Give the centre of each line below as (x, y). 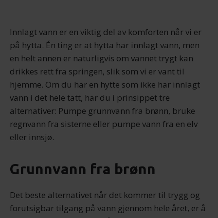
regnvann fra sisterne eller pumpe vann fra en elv (104, 124)
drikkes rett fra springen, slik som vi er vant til (97, 71)
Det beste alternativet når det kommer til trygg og (105, 195)
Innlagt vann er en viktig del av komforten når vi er (106, 32)
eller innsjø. (32, 137)
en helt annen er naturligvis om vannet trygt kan (101, 58)
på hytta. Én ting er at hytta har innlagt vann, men (105, 45)
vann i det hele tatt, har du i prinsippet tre (90, 98)
